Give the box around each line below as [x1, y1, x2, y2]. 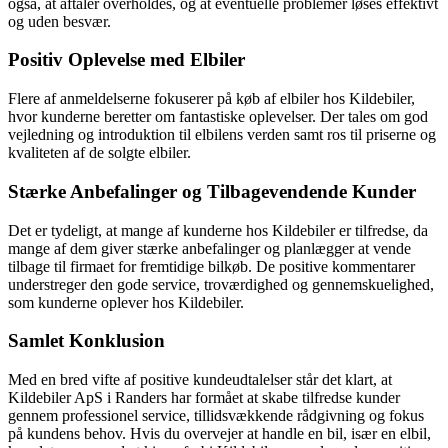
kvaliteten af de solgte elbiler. [8, 144, 191, 162]
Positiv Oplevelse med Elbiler [8, 49, 245, 71]
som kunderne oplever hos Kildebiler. [8, 293, 244, 311]
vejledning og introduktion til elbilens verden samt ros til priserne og [8, 126, 436, 144]
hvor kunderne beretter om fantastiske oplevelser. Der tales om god [8, 108, 428, 126]
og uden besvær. [8, 12, 111, 30]
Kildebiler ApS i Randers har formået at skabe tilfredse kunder [8, 388, 400, 406]
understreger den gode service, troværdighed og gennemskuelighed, [8, 275, 434, 293]
